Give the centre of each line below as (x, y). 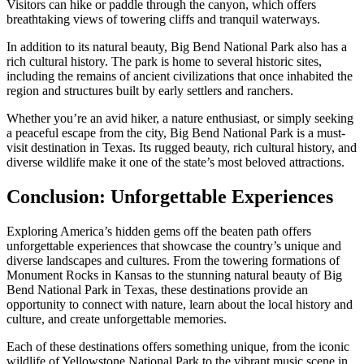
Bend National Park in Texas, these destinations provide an (157, 289)
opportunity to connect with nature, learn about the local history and (180, 304)
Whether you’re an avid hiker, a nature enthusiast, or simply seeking (180, 118)
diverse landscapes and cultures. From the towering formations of (173, 260)
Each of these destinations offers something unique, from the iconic (178, 346)
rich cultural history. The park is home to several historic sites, (164, 61)
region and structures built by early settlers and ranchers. (150, 90)
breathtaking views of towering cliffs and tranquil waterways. (163, 19)
